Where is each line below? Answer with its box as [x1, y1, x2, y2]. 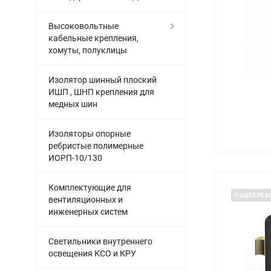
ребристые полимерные [48, 141, 143, 151]
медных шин [48, 99, 97, 109]
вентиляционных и [48, 195, 123, 204]
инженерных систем [48, 207, 128, 217]
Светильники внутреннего [48, 237, 152, 246]
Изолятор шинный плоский [48, 75, 157, 85]
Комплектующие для [48, 183, 131, 192]
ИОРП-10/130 [48, 153, 102, 163]
